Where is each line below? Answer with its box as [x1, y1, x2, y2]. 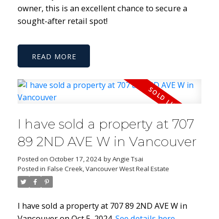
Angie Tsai [112, 154, 143, 163]
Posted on [17, 154, 49, 163]
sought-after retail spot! [17, 15, 108, 26]
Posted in [17, 164, 45, 173]
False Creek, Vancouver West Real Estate [47, 164, 169, 173]
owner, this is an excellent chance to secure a [17, 2, 187, 14]
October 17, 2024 [49, 154, 102, 163]
